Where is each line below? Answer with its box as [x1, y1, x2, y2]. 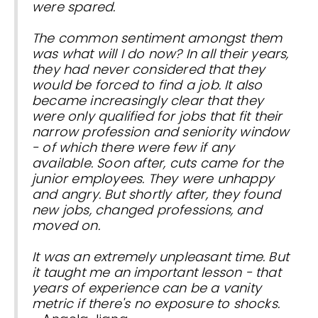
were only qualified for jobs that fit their [32, 107, 283, 126]
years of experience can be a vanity [32, 279, 262, 297]
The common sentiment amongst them [32, 29, 283, 48]
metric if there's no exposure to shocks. [32, 295, 280, 313]
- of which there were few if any [32, 138, 235, 157]
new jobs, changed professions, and [32, 201, 262, 219]
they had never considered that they [32, 60, 265, 79]
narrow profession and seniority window [32, 123, 290, 141]
